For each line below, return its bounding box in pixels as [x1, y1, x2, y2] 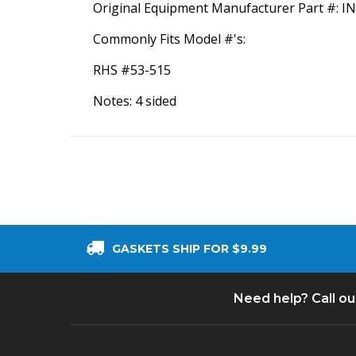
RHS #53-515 [93, 61, 171, 79]
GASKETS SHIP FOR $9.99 [111, 242, 267, 256]
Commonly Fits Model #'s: [93, 30, 249, 48]
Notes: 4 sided [93, 92, 176, 110]
